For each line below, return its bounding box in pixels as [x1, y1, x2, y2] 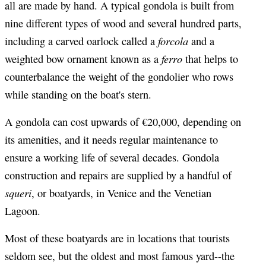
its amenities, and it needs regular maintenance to [5, 132, 218, 147]
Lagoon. [5, 204, 40, 218]
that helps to [182, 52, 238, 66]
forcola [158, 33, 188, 49]
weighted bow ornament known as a [5, 52, 161, 66]
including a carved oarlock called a [5, 34, 158, 49]
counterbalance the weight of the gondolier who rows [5, 69, 233, 84]
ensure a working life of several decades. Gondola [5, 150, 219, 165]
